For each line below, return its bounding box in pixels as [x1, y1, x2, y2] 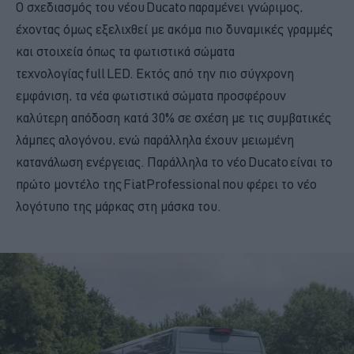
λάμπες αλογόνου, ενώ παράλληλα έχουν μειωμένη [16, 131, 294, 148]
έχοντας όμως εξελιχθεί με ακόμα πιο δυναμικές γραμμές [16, 21, 333, 37]
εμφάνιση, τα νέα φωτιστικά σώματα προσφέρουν [16, 87, 286, 104]
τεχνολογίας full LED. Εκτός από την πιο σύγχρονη [16, 65, 294, 81]
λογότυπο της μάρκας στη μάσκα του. [16, 198, 224, 214]
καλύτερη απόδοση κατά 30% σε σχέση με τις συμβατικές [16, 109, 331, 126]
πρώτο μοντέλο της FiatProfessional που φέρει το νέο [16, 175, 317, 192]
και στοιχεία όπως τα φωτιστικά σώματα [16, 43, 235, 59]
